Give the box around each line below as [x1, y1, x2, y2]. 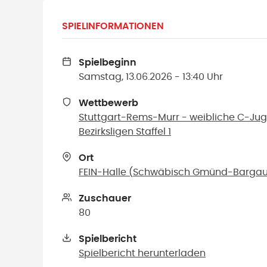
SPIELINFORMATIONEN [62, 21, 164, 31]
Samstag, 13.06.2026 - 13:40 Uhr [79, 72, 223, 82]
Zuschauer [79, 194, 131, 203]
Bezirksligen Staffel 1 [79, 127, 171, 136]
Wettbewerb [79, 98, 138, 108]
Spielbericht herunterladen [79, 249, 206, 258]
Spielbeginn [79, 58, 136, 67]
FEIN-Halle [79, 167, 126, 177]
